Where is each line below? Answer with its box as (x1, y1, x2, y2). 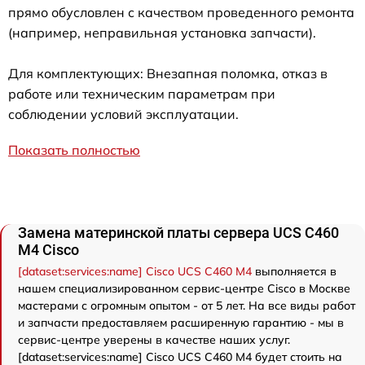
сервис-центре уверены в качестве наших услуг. (18, 332, 290, 347)
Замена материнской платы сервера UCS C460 (18, 223, 339, 241)
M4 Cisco (18, 240, 79, 258)
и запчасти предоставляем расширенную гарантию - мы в (18, 314, 344, 330)
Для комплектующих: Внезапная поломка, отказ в (8, 64, 328, 81)
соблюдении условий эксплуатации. (8, 105, 239, 122)
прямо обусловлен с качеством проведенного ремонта (8, 3, 354, 20)
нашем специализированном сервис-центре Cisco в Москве (18, 280, 350, 296)
